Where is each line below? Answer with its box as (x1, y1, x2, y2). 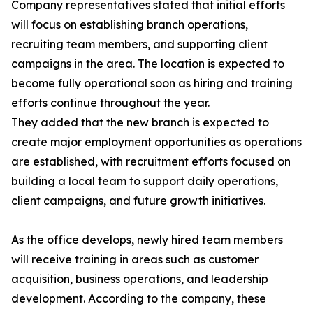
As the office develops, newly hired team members (11, 233, 283, 247)
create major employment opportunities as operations (11, 135, 302, 150)
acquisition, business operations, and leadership (11, 272, 268, 286)
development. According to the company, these (11, 291, 266, 306)
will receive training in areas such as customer (11, 252, 259, 267)
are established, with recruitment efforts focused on (11, 154, 291, 169)
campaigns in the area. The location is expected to (11, 57, 284, 71)
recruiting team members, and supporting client (11, 37, 268, 52)
